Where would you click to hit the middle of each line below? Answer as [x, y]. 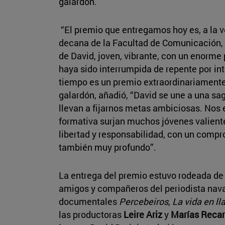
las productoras [90, 214]
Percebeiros [144, 201]
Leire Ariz [143, 214]
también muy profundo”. [108, 147]
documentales [89, 201]
